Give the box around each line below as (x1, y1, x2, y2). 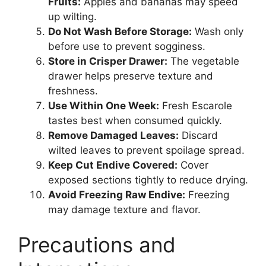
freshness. (48, 84, 98, 97)
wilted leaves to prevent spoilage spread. (48, 144, 245, 156)
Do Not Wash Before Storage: (48, 25, 192, 37)
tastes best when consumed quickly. (48, 114, 222, 126)
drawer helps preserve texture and (48, 69, 213, 82)
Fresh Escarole (159, 99, 232, 112)
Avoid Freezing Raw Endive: (48, 188, 185, 201)
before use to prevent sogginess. (48, 40, 205, 52)
